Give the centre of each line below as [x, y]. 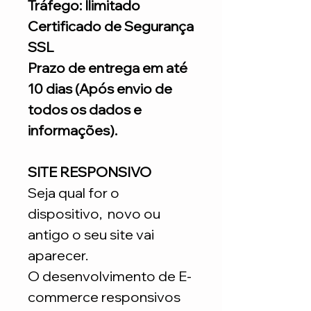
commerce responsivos [104, 297]
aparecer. [58, 255]
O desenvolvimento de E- [110, 276]
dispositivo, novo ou [94, 213]
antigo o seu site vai [91, 234]
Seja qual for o [74, 193]
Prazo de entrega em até [108, 68]
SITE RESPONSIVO [90, 172]
